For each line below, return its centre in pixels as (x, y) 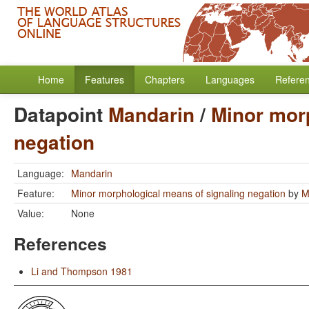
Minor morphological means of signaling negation (178, 193)
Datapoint (61, 114)
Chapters (165, 79)
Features (104, 79)
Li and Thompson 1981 (82, 271)
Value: (31, 213)
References (60, 243)
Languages (230, 79)
